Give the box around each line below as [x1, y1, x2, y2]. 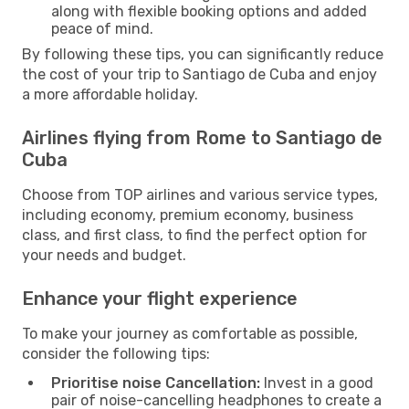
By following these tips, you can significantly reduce [22, 45, 383, 63]
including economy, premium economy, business [22, 205, 353, 224]
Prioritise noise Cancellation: [51, 373, 260, 392]
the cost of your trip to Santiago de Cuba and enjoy [22, 65, 377, 83]
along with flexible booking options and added [51, 2, 367, 20]
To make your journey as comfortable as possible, [22, 324, 358, 342]
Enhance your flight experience [22, 287, 298, 309]
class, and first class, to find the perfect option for [22, 225, 367, 244]
